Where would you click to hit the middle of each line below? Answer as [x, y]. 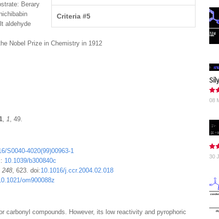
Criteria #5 [74, 16]
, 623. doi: [26, 170]
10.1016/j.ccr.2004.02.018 [77, 170]
